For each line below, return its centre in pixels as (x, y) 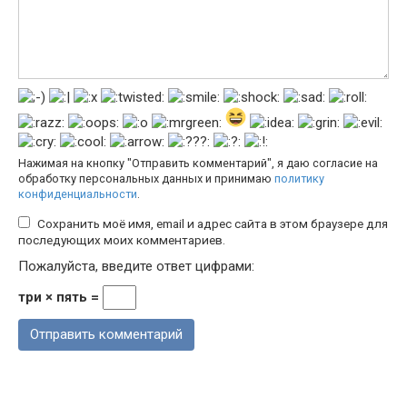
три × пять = (60, 298)
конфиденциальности (78, 194)
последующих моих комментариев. (122, 240)
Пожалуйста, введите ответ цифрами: (136, 267)
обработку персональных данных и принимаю (146, 179)
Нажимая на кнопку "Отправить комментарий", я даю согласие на (198, 164)
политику (299, 179)
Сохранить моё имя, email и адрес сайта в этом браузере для (213, 224)
